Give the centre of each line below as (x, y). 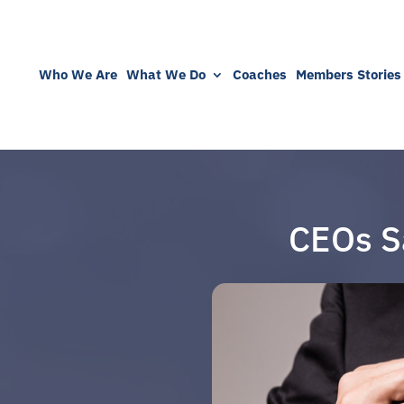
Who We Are (78, 74)
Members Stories (348, 74)
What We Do (165, 74)
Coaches (259, 74)
